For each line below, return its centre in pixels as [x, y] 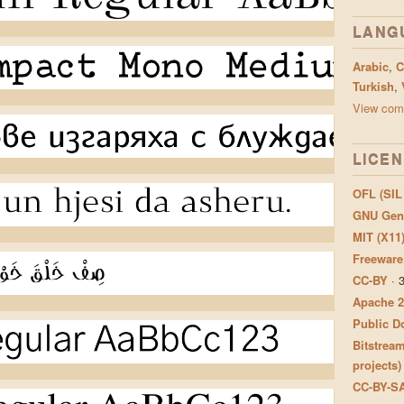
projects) [376, 365]
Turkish [373, 86]
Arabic [370, 66]
